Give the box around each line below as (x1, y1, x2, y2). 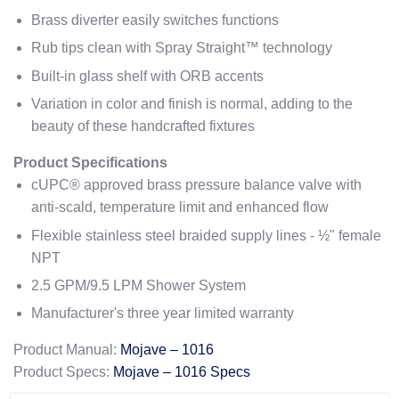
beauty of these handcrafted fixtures (31, 118, 255, 134)
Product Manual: (13, 342, 117, 358)
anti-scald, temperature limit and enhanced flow (31, 199, 329, 216)
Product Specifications (13, 155, 167, 171)
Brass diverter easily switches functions (31, 12, 279, 28)
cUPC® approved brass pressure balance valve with (31, 177, 362, 193)
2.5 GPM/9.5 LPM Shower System (31, 277, 246, 293)
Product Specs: (13, 364, 113, 380)
